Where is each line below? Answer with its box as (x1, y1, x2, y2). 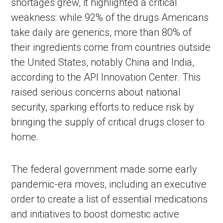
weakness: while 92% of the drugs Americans (11, 11, 209, 24)
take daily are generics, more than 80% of (11, 26, 192, 39)
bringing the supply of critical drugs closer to (11, 116, 205, 128)
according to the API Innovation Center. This (11, 71, 201, 84)
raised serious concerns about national (11, 86, 181, 99)
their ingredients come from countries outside (11, 41, 211, 54)
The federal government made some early (11, 163, 198, 176)
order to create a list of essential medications (11, 193, 208, 206)
